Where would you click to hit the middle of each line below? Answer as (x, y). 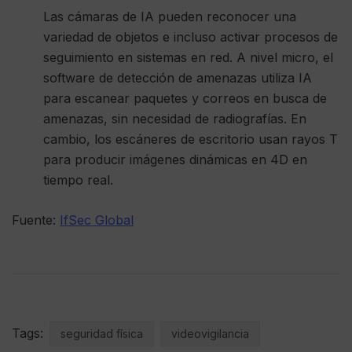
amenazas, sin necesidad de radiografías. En (175, 118)
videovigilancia (210, 333)
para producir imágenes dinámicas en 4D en (175, 159)
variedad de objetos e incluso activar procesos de (191, 37)
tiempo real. (78, 180)
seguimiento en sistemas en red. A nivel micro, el (188, 57)
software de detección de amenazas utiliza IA (178, 77)
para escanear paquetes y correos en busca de (185, 98)
